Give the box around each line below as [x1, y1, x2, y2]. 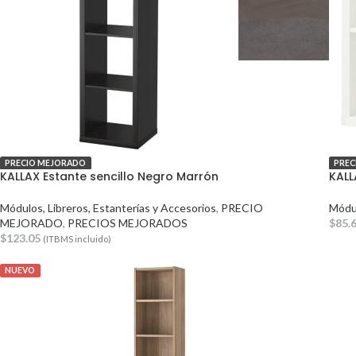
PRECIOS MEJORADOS [68, 216, 188, 230]
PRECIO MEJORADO [5, 158, 87, 168]
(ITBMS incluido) [43, 234, 111, 244]
